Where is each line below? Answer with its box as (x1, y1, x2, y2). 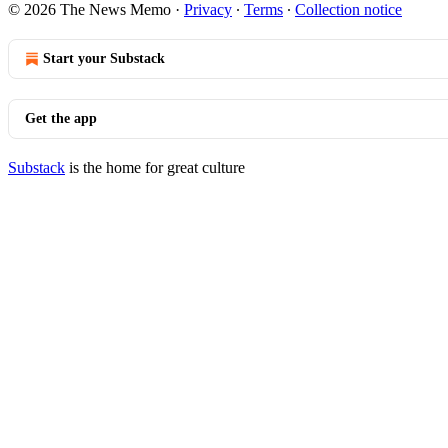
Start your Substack (43, 50, 165, 66)
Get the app (25, 110, 97, 126)
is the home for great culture (65, 158, 245, 176)
